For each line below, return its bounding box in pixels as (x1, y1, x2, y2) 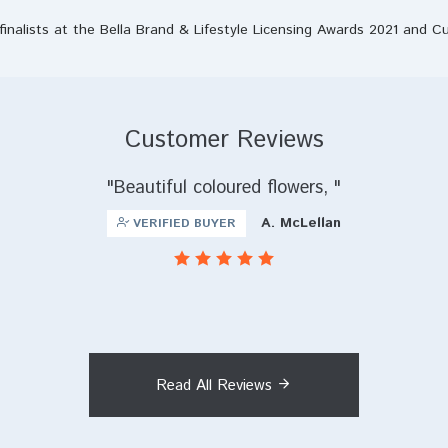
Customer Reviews (124, 123, 324, 158)
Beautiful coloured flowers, (114, 175, 334, 202)
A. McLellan (261, 213, 341, 234)
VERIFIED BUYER (129, 215, 236, 233)
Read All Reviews (156, 375, 277, 397)
